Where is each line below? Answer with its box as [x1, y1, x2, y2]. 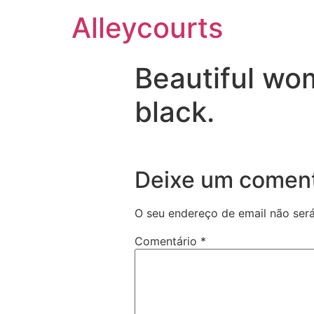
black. [135, 95, 214, 129]
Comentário [135, 234, 200, 249]
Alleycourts [71, 11, 223, 45]
